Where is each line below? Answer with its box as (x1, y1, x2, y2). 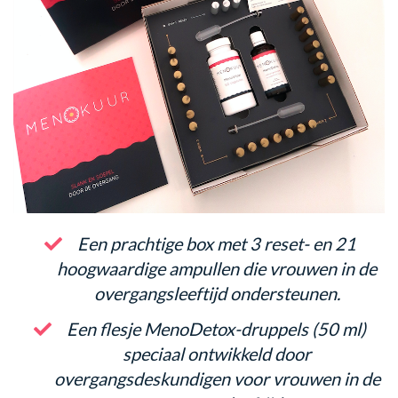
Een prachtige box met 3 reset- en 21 (76, 233, 356, 255)
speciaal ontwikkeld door (123, 343, 311, 365)
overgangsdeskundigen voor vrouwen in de (53, 368, 380, 390)
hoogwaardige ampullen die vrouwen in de (57, 258, 377, 280)
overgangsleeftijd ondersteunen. (93, 283, 340, 305)
